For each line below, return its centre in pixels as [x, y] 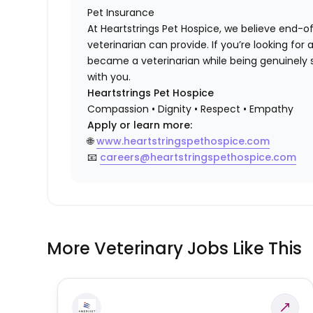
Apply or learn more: [140, 125]
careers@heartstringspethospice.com [198, 158]
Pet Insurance [121, 13]
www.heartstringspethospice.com [183, 141]
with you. [109, 77]
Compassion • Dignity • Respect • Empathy [191, 109]
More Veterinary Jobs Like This [175, 249]
